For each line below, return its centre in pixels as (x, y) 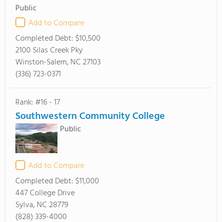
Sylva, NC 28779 (42, 205)
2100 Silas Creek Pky (49, 51)
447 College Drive (45, 193)
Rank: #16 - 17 (38, 103)
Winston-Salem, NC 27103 (58, 62)
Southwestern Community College (90, 116)
